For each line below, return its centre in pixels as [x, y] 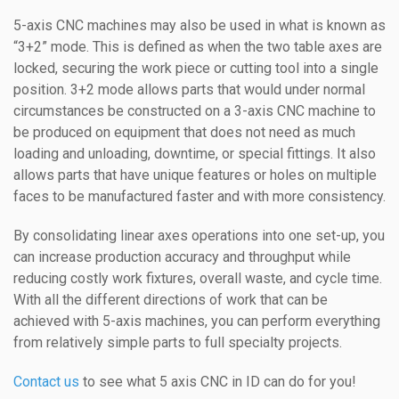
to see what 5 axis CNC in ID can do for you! [218, 381]
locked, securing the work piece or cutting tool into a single [196, 68]
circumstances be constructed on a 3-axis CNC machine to [195, 110]
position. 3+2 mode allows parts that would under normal [189, 89]
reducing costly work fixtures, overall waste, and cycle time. [198, 278]
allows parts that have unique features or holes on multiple [195, 175]
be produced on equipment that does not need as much [184, 132]
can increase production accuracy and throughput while [182, 256]
